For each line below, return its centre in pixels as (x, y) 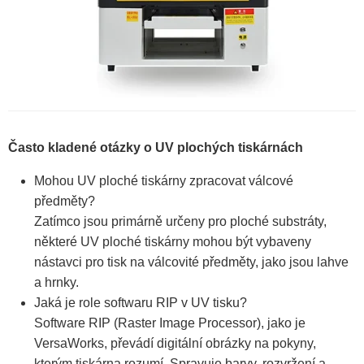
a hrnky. (56, 283)
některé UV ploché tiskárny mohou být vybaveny (173, 242)
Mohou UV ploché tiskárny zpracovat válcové (164, 181)
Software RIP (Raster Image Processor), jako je (170, 323)
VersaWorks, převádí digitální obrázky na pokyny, (175, 344)
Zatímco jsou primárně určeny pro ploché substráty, (180, 222)
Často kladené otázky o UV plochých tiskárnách (156, 148)
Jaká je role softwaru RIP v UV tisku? (141, 303)
